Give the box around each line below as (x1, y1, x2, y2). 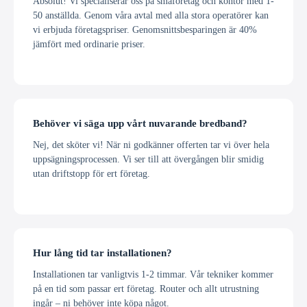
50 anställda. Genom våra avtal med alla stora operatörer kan (33, 9, 269, 21)
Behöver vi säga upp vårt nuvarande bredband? (33, 118, 247, 130)
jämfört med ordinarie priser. (33, 38, 145, 49)
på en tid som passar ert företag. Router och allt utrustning (33, 283, 259, 295)
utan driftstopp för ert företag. (33, 168, 150, 180)
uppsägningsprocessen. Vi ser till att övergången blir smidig (33, 153, 264, 165)
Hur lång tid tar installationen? (33, 247, 172, 259)
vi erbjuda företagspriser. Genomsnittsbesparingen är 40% (33, 23, 257, 35)
